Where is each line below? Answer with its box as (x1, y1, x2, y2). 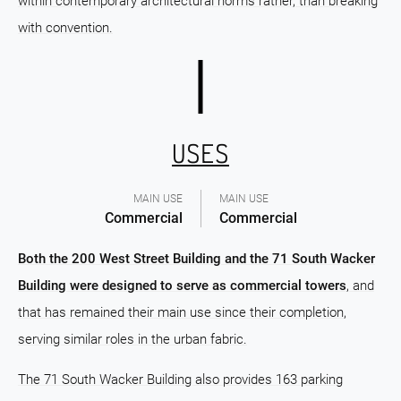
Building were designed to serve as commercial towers (18, 277, 346, 294)
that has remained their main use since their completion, (18, 304, 346, 320)
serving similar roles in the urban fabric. (18, 331, 247, 347)
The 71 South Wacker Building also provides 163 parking (18, 371, 343, 388)
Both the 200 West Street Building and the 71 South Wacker (18, 251, 375, 267)
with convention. (18, 20, 113, 36)
